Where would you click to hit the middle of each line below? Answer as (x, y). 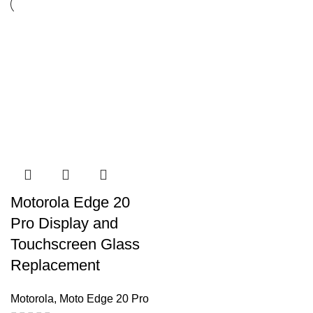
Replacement (55, 265)
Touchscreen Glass (75, 244)
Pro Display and (64, 223)
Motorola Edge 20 (70, 202)
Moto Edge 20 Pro (104, 298)
